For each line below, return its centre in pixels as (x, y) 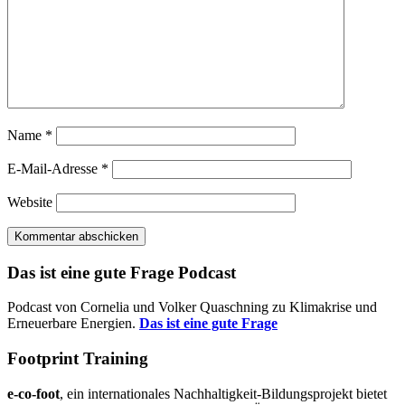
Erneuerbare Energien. (73, 324)
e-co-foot (33, 393)
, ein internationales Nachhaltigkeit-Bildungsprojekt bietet (223, 393)
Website (30, 202)
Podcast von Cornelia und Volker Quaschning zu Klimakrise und (192, 307)
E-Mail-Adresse (54, 169)
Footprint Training (78, 359)
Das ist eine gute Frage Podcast (122, 272)
